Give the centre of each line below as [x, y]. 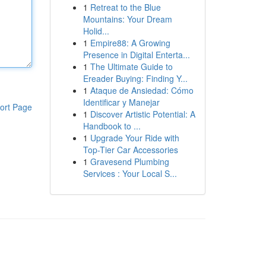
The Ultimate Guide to [131, 66]
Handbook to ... [112, 126]
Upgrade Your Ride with [134, 138]
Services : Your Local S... [130, 173]
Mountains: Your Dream [127, 19]
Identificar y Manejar [121, 102]
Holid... [96, 31]
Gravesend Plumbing [129, 161]
